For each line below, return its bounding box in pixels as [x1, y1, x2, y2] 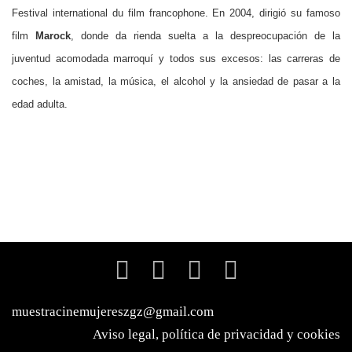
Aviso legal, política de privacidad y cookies [93, 326, 340, 342]
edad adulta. [12, 97, 68, 110]
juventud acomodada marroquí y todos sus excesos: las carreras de [12, 52, 340, 64]
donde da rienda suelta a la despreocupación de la [81, 29, 340, 42]
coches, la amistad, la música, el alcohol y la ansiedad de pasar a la [12, 75, 340, 87]
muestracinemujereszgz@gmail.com [12, 303, 214, 319]
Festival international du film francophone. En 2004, [12, 6, 260, 19]
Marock [35, 29, 71, 42]
